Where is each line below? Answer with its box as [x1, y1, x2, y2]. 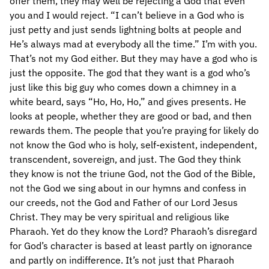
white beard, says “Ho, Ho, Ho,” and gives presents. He [10, 95, 246, 107]
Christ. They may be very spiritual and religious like [10, 211, 229, 223]
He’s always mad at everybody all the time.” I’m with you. [10, 38, 257, 50]
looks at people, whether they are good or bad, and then [10, 110, 252, 122]
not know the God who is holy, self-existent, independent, [10, 139, 257, 151]
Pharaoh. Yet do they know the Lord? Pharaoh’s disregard [10, 225, 257, 237]
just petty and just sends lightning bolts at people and [10, 23, 241, 35]
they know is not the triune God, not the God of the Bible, [10, 168, 255, 180]
